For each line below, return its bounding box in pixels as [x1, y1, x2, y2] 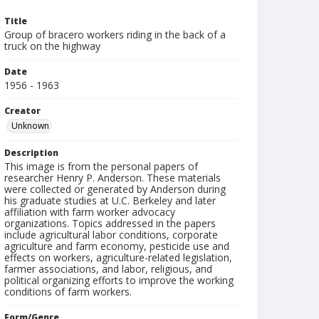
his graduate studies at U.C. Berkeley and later [4, 194, 216, 207]
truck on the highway [4, 39, 100, 53]
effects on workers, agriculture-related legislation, [4, 251, 232, 264]
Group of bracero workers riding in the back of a [4, 28, 226, 41]
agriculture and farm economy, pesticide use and [4, 239, 229, 253]
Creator [4, 105, 41, 117]
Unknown [11, 120, 49, 132]
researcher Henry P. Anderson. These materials [4, 171, 221, 184]
